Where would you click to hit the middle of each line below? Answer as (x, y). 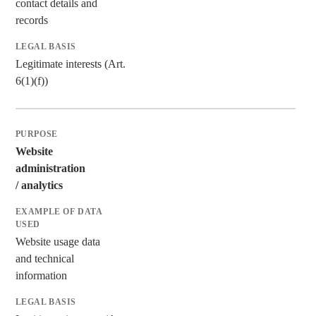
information (41, 275)
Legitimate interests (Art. (70, 63)
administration (50, 168)
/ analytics (39, 185)
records (31, 20)
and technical (44, 258)
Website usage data (57, 241)
